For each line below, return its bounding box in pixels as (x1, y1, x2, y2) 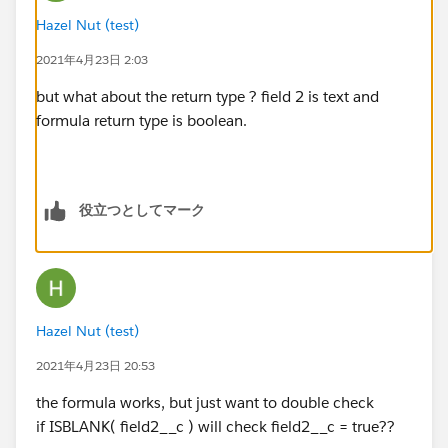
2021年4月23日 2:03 (36, 50, 148, 68)
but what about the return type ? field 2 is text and (36, 86, 379, 106)
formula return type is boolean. (36, 110, 247, 130)
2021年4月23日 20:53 (36, 356, 155, 374)
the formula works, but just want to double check (36, 392, 374, 412)
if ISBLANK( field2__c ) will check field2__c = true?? (36, 416, 395, 436)
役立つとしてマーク (79, 200, 205, 219)
